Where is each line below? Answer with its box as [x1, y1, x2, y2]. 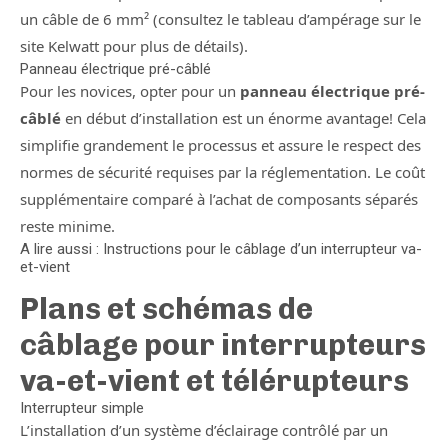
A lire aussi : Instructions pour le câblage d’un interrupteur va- [20, 240, 422, 258]
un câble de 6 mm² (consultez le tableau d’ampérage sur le [20, 9, 421, 29]
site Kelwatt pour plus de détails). [20, 36, 248, 56]
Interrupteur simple [20, 399, 144, 417]
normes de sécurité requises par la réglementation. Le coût [20, 162, 425, 182]
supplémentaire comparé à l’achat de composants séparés [20, 189, 418, 209]
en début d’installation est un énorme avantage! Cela [61, 108, 426, 128]
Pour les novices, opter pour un [20, 81, 240, 101]
